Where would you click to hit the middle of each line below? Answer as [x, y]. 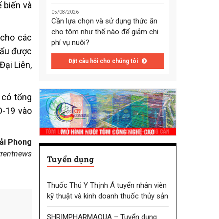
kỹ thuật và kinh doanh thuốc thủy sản [107, 196]
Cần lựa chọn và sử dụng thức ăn [104, 21]
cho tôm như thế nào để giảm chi [105, 32]
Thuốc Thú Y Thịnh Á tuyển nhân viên [107, 185]
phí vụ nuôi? [70, 43]
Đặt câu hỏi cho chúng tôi [104, 61]
